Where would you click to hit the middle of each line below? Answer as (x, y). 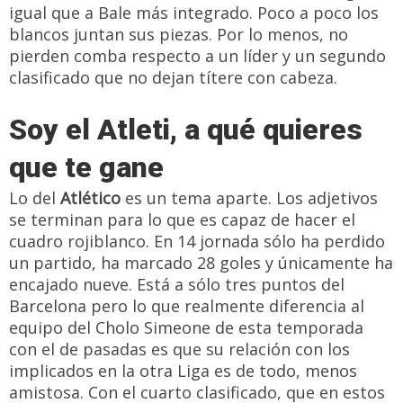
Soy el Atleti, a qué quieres (186, 129)
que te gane (86, 167)
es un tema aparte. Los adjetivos (249, 197)
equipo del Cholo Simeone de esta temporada (186, 327)
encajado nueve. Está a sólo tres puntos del (177, 284)
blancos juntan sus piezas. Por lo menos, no (179, 34)
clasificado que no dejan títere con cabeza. (173, 77)
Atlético (90, 197)
